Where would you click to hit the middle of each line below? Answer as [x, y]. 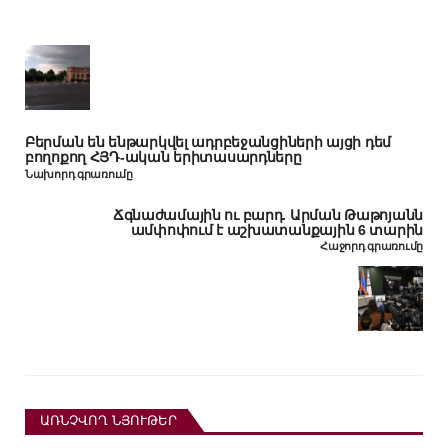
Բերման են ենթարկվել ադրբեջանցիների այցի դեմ [208, 142]
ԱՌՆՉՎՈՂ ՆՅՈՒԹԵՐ [108, 420]
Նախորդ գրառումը [79, 173]
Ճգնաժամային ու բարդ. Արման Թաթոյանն [267, 214]
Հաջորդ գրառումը [371, 246]
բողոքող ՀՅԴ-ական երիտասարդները [163, 157]
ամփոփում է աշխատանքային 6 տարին [276, 229]
